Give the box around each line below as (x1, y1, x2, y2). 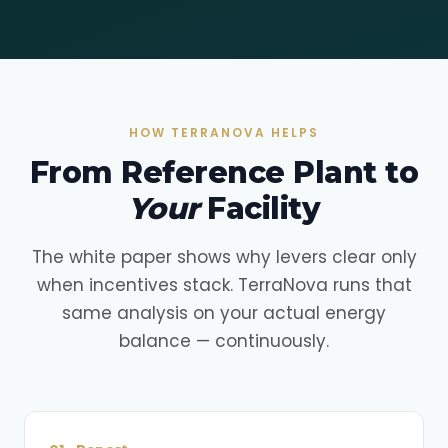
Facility (198, 190, 321, 227)
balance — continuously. (119, 329, 329, 353)
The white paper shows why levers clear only (31, 245, 417, 269)
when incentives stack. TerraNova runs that (36, 273, 412, 297)
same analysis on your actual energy (62, 301, 386, 325)
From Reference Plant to (29, 154, 419, 191)
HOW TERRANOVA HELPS (129, 124, 319, 141)
